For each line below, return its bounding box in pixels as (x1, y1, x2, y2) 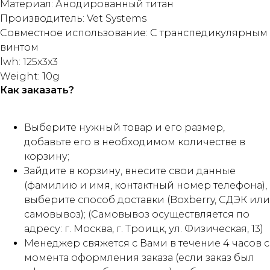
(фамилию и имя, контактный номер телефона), (24, 180, 267, 192)
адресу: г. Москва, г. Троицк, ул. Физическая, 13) (24, 223, 263, 235)
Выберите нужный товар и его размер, (24, 122, 225, 134)
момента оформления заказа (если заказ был (24, 252, 254, 264)
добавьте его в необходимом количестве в (24, 136, 245, 148)
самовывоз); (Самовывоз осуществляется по (24, 209, 250, 221)
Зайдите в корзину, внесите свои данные (24, 165, 236, 177)
